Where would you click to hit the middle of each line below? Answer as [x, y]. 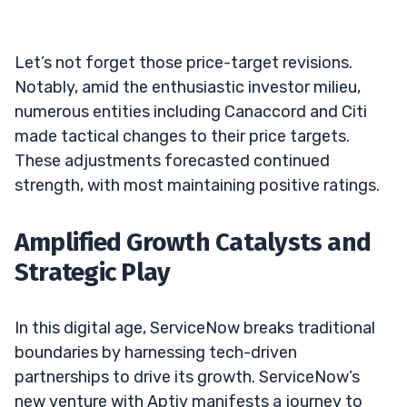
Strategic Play [93, 272]
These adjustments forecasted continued [172, 160]
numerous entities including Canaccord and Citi [191, 111]
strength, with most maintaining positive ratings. [197, 185]
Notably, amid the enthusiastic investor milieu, [188, 87]
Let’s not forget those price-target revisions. [184, 62]
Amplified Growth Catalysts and [193, 242]
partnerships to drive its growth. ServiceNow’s [187, 377]
